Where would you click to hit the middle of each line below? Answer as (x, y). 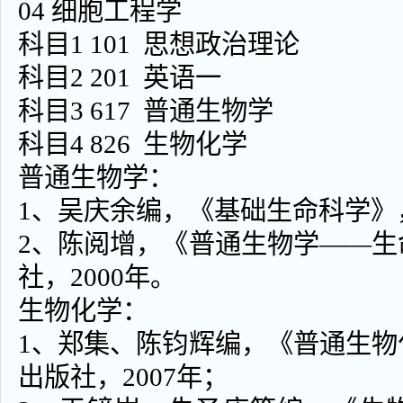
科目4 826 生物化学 (133, 144)
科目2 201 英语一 (120, 77)
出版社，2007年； (123, 377)
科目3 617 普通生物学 (146, 111)
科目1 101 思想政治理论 (159, 44)
